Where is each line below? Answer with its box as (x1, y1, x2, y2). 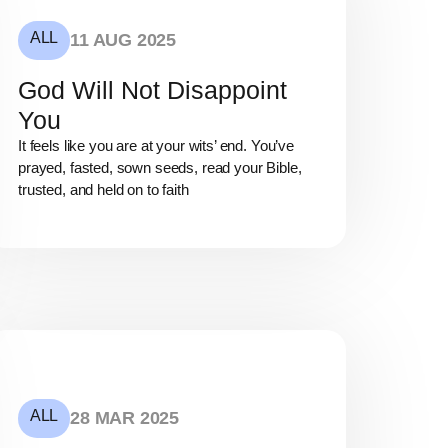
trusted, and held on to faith (18, 181, 189, 199)
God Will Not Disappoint (18, 76, 287, 105)
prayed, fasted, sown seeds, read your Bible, (18, 159, 302, 177)
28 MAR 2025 (70, 407, 180, 428)
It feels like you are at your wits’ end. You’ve (18, 137, 294, 155)
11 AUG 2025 (70, 30, 177, 51)
